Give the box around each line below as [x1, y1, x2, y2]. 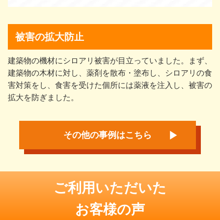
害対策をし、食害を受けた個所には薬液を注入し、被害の [7, 81, 212, 89]
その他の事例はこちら [63, 130, 152, 140]
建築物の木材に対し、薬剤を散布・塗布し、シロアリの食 [7, 68, 212, 77]
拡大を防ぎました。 [7, 93, 79, 102]
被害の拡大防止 [15, 31, 84, 42]
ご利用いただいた [54, 180, 166, 195]
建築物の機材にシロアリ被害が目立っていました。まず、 [7, 56, 212, 65]
